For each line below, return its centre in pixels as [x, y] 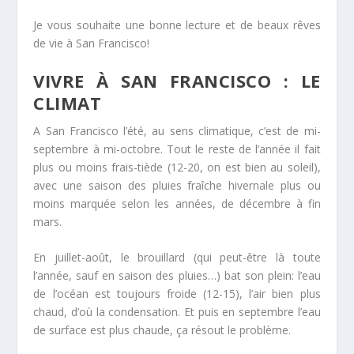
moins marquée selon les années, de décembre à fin [177, 203]
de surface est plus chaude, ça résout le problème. [162, 330]
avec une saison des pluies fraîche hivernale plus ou [177, 185]
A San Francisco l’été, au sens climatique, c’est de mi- [177, 130]
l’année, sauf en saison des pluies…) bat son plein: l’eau [177, 276]
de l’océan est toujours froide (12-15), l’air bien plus [177, 294]
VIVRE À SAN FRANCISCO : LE [177, 80]
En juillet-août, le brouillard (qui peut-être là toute [177, 258]
